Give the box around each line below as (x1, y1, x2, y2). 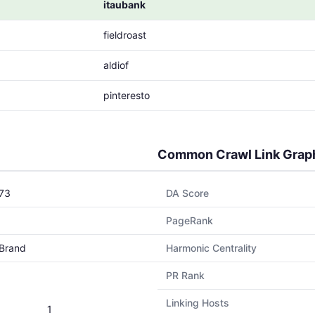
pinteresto (103, 89, 150, 101)
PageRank (166, 214, 213, 226)
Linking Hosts (166, 297, 229, 309)
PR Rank (166, 269, 205, 281)
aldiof (103, 59, 129, 71)
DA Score (166, 187, 209, 199)
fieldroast (103, 29, 146, 41)
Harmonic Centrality (166, 242, 257, 254)
